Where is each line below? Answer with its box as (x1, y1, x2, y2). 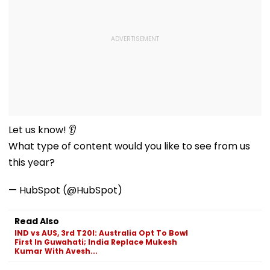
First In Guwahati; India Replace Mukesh (14, 236, 177, 247)
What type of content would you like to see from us (8, 139, 250, 153)
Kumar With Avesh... (14, 245, 98, 256)
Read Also (14, 215, 59, 227)
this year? (8, 155, 55, 169)
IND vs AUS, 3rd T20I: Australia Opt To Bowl (14, 227, 188, 238)
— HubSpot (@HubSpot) (8, 183, 122, 197)
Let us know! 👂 (8, 122, 77, 137)
